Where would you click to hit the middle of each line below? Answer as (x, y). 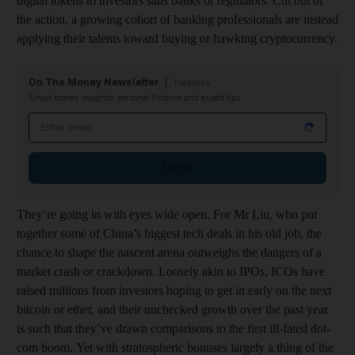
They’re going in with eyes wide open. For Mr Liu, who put (167, 214)
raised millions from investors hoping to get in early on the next (174, 290)
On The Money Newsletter (94, 82)
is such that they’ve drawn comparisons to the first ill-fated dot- (174, 328)
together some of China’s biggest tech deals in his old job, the (169, 233)
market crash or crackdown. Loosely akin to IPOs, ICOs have (171, 271)
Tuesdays (192, 82)
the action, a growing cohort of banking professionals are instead (177, 19)
